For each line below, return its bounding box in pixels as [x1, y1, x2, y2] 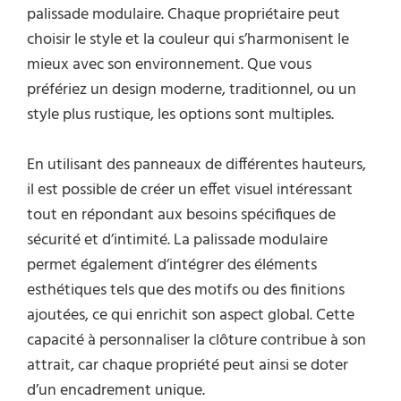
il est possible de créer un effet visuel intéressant [27, 177, 353, 204]
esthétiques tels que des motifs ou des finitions [27, 277, 345, 304]
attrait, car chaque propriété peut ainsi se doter [27, 353, 348, 380]
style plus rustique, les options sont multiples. [27, 102, 334, 129]
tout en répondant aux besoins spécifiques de [27, 202, 336, 229]
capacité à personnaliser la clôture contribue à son [27, 328, 366, 354]
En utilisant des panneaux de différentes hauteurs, [27, 152, 366, 179]
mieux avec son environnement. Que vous [27, 52, 311, 79]
